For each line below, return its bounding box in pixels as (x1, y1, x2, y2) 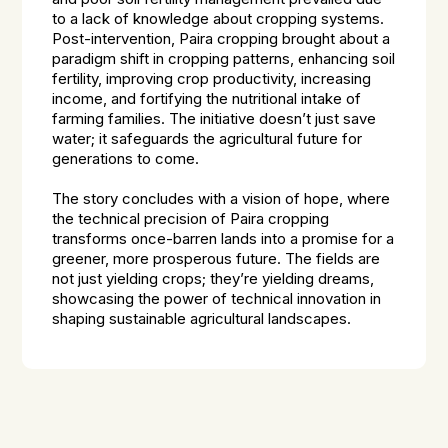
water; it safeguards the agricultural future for (52, 130, 363, 148)
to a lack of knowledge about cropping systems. (52, 10, 385, 28)
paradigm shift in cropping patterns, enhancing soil (52, 50, 396, 68)
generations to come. (52, 150, 200, 168)
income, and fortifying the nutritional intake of (52, 90, 362, 108)
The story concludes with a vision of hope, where (52, 190, 391, 208)
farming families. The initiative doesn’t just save (52, 110, 377, 128)
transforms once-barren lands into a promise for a (52, 230, 395, 248)
